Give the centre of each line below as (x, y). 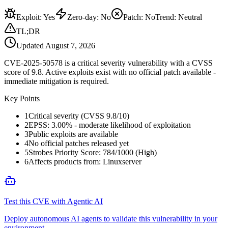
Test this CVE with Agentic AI (53, 201)
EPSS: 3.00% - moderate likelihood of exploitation (110, 125)
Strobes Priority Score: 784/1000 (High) (93, 152)
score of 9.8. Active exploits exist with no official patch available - (110, 72)
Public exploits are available (73, 134)
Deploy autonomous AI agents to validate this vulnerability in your (111, 218)
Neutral (190, 17)
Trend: (167, 17)
